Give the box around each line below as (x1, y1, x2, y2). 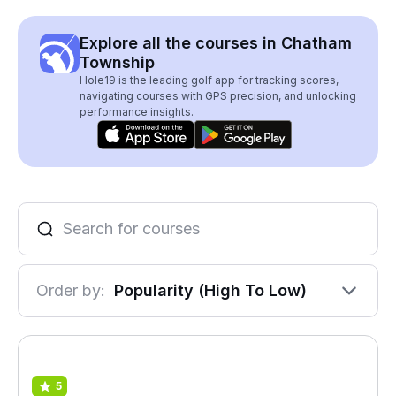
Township (80, 53, 155, 72)
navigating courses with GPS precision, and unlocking (80, 89, 356, 103)
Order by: (36, 281, 105, 300)
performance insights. (80, 105, 194, 118)
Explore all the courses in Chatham (80, 34, 352, 52)
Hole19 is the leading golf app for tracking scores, (80, 73, 339, 87)
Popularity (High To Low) (114, 281, 307, 300)
